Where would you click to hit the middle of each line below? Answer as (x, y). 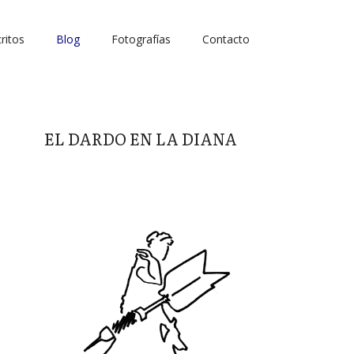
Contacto (226, 39)
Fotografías (141, 39)
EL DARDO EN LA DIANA (141, 138)
